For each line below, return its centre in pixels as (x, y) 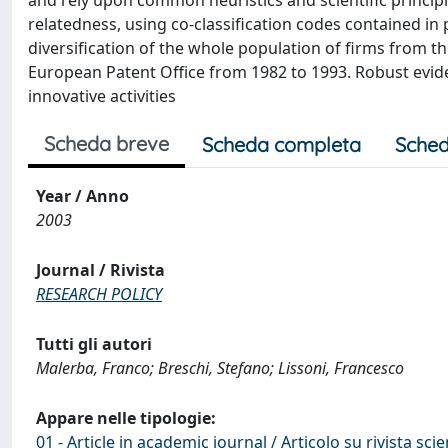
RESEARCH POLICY (99, 294)
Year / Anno (82, 196)
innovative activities (102, 96)
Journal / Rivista (100, 270)
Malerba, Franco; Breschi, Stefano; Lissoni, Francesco (220, 368)
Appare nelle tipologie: (126, 418)
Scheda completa (281, 144)
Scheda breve (106, 143)
